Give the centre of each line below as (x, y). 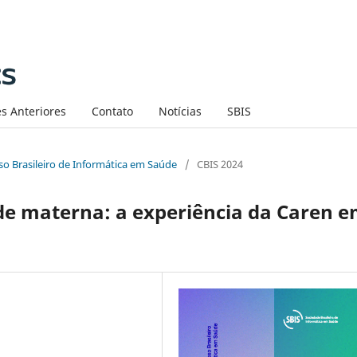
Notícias (180, 111)
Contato (112, 111)
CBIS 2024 (220, 164)
